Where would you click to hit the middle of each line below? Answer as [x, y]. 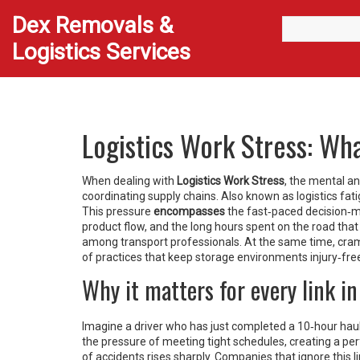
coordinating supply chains [149, 196]
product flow [113, 227]
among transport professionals [161, 242]
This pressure [118, 211]
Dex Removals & [92, 25]
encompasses [189, 211]
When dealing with [129, 181]
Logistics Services [101, 52]
